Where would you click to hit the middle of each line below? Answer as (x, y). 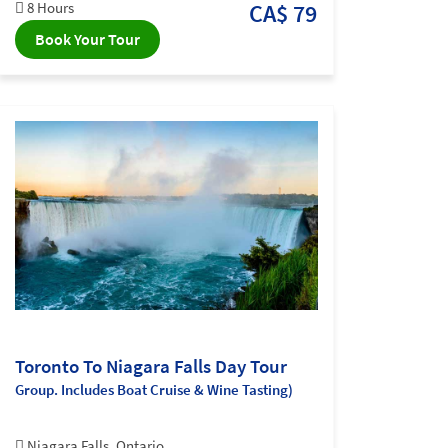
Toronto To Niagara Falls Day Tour (151, 365)
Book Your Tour (87, 39)
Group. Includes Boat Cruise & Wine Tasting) (154, 389)
